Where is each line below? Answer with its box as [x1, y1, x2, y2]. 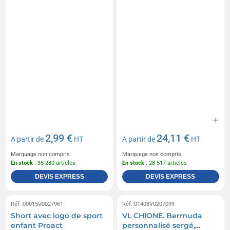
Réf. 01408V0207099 [122, 200, 175, 207]
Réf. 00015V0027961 [11, 200, 64, 207]
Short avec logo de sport [11, 210, 103, 220]
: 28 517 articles [144, 159, 187, 166]
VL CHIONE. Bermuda [122, 210, 202, 220]
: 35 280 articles [33, 159, 76, 166]
